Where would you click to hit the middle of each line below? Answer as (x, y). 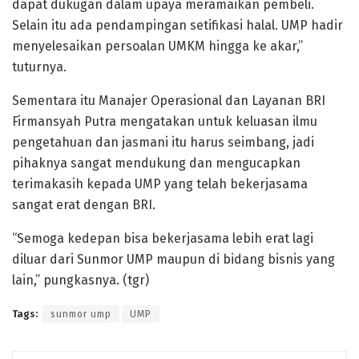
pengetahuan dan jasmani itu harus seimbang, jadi (163, 142)
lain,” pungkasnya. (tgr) (81, 280)
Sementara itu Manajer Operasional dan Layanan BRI (169, 100)
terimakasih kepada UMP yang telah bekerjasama (160, 184)
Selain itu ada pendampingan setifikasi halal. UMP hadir (177, 25)
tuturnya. (39, 67)
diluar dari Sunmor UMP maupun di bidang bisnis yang (173, 259)
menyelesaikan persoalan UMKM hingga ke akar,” (157, 46)
